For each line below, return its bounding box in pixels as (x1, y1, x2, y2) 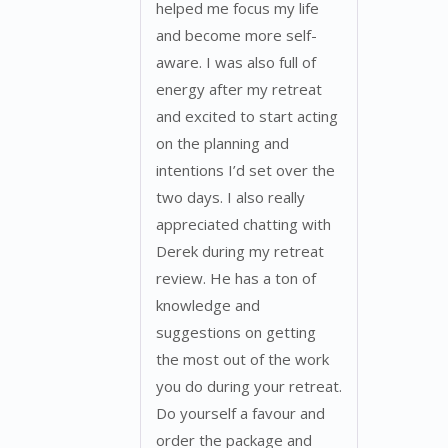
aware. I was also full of (156, 52, 316, 73)
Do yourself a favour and (156, 403, 325, 424)
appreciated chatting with (156, 214, 331, 235)
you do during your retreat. (156, 376, 342, 397)
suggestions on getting (156, 322, 316, 343)
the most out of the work (156, 349, 329, 370)
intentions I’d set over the (156, 160, 335, 181)
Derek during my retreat (156, 241, 324, 262)
